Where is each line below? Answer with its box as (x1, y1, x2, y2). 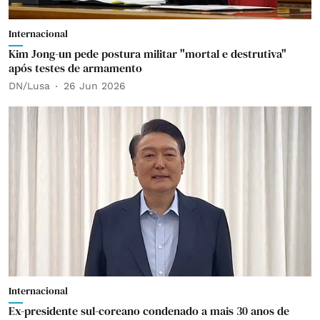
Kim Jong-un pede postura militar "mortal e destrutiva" (9, 45, 286, 61)
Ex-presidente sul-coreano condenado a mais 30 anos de (9, 303, 289, 319)
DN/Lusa (9, 80, 50, 91)
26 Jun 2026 (64, 80, 126, 91)
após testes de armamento (9, 59, 142, 76)
